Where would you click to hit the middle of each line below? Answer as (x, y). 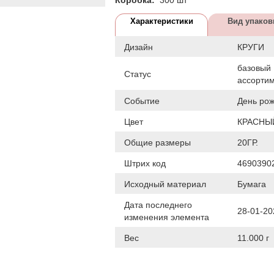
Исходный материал (165, 184)
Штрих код (145, 163)
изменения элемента (167, 217)
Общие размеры (157, 142)
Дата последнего (158, 205)
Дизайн (139, 47)
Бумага (252, 184)
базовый (254, 68)
